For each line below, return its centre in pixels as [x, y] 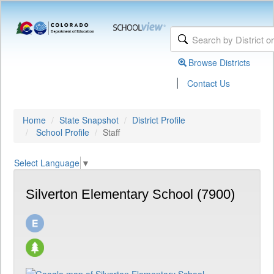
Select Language [47, 163]
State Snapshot [89, 120]
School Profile [63, 132]
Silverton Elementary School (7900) [130, 194]
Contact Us [209, 83]
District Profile [159, 120]
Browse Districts [220, 62]
